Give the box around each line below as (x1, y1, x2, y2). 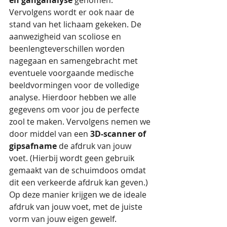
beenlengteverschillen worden (9, 43, 127, 54)
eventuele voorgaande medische (9, 67, 136, 79)
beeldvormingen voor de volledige (9, 79, 141, 91)
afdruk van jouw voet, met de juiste (9, 201, 144, 212)
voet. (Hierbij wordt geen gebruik (9, 152, 136, 164)
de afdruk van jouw (59, 140, 133, 152)
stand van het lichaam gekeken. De (9, 18, 143, 30)
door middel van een (9, 128, 90, 139)
